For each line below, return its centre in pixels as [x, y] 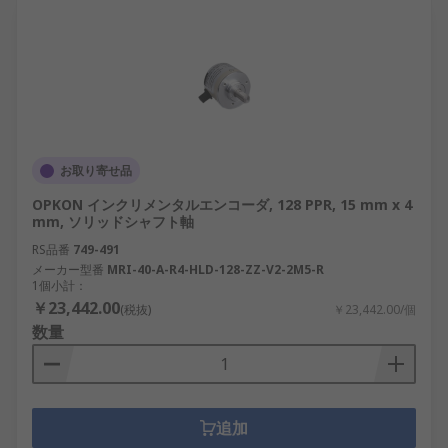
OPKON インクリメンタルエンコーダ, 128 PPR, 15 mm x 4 [222, 204]
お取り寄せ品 [96, 170]
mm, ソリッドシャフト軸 [113, 221]
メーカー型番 [68, 269]
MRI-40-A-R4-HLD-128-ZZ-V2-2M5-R [215, 269]
